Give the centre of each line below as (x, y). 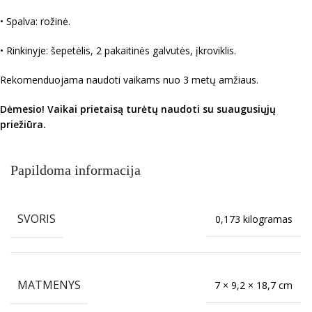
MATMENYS (49, 284)
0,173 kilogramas (254, 219)
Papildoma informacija (76, 170)
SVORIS (37, 218)
